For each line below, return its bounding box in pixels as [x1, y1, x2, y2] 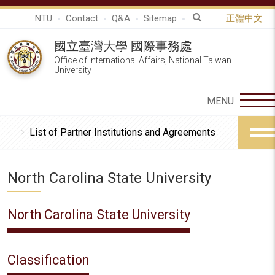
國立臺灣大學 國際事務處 [54, 39, 192, 53]
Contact [66, 13, 98, 24]
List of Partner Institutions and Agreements [29, 126, 215, 138]
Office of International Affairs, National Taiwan [54, 55, 231, 65]
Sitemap [144, 13, 177, 24]
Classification [7, 252, 89, 268]
